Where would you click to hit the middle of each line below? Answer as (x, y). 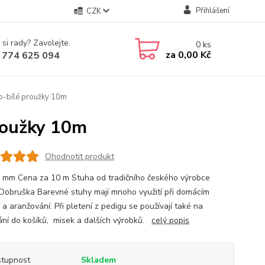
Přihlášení (212, 11)
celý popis (170, 220)
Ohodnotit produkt (79, 156)
